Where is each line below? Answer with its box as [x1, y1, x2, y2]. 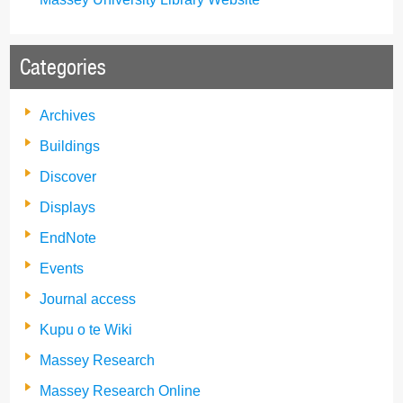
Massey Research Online [40, 383, 201, 399]
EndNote [40, 230, 96, 246]
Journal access [40, 291, 136, 308]
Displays [40, 200, 95, 216]
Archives [40, 108, 95, 124]
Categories [20, 54, 106, 82]
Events [40, 261, 84, 277]
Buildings [40, 139, 100, 155]
